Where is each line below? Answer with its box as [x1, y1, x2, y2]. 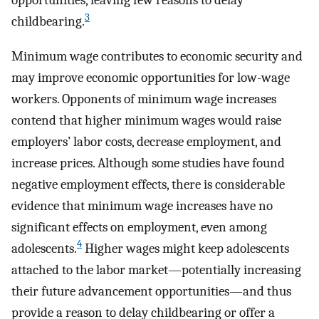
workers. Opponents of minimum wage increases [11, 90, 276, 107]
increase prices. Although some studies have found [11, 155, 285, 171]
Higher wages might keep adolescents [82, 240, 289, 256]
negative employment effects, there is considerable [11, 176, 285, 192]
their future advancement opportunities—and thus [11, 283, 291, 299]
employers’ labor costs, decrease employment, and [11, 133, 281, 150]
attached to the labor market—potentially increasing [11, 261, 301, 278]
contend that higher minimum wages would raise [11, 112, 281, 128]
